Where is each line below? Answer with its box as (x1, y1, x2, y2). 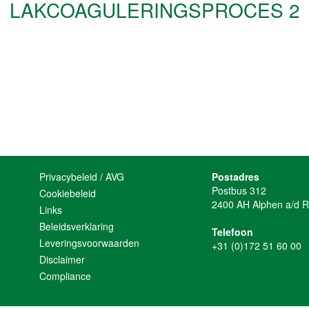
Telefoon (212, 224, 254, 239)
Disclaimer (39, 252, 86, 266)
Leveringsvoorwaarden (39, 235, 140, 250)
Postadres (212, 169, 260, 183)
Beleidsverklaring (39, 219, 114, 233)
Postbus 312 (212, 183, 267, 197)
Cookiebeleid (39, 186, 97, 200)
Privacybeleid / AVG (39, 169, 125, 183)
